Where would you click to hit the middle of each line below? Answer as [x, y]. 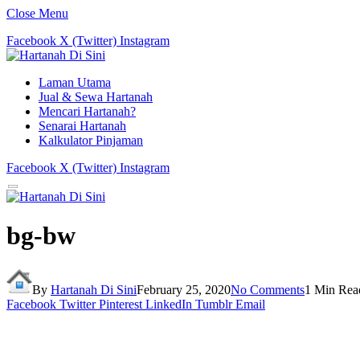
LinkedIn [169, 304]
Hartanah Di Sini [94, 289]
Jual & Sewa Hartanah [96, 97]
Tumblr [214, 304]
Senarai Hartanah [82, 126]
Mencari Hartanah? [87, 111]
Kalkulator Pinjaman [91, 140]
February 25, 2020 [184, 289]
